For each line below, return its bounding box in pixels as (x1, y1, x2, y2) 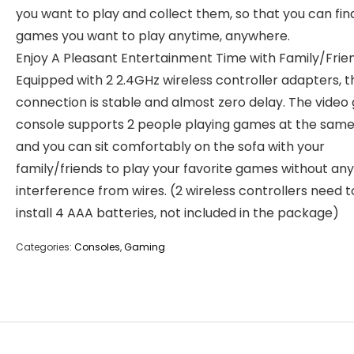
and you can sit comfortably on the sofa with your (16, 137, 325, 156)
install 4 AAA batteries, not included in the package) (16, 204, 339, 222)
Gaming (124, 240, 165, 254)
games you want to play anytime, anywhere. (16, 27, 290, 45)
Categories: (16, 240, 74, 254)
